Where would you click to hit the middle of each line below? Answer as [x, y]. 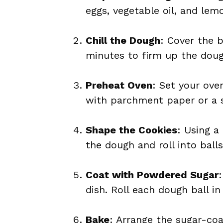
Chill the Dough [123, 40]
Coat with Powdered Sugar [152, 175]
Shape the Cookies [131, 130]
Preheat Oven [119, 85]
